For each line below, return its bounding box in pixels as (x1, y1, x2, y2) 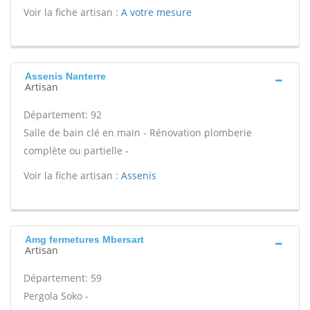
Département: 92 (24, 108, 102, 121)
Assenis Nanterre (25, 71, 106, 82)
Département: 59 (24, 271, 102, 284)
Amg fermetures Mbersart (25, 234, 144, 245)
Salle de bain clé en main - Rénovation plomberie (24, 126, 252, 139)
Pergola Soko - (24, 289, 89, 302)
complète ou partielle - (24, 144, 129, 157)
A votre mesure (121, 6, 192, 19)
